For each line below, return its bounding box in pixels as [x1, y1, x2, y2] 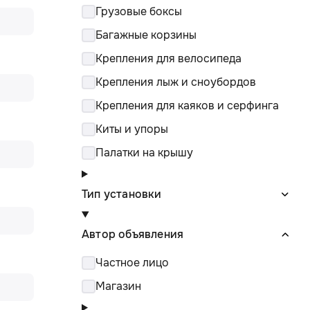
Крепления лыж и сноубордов [95, 75, 256, 90]
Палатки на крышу [95, 145, 193, 161]
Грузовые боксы [95, 4, 182, 19]
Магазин [95, 279, 141, 294]
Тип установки [82, 186, 162, 201]
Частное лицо [95, 255, 169, 271]
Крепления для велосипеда [95, 51, 241, 66]
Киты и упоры [95, 122, 168, 137]
